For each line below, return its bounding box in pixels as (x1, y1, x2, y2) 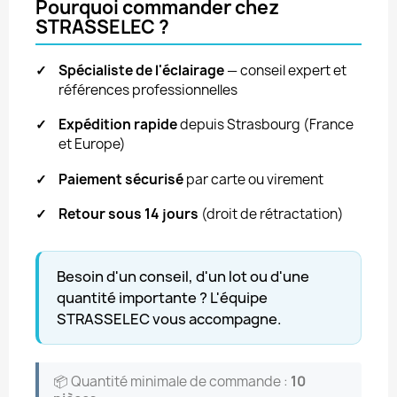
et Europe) (58, 135, 126, 154)
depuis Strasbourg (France (177, 115, 354, 135)
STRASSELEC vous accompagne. (57, 308, 282, 329)
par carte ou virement (183, 169, 323, 189)
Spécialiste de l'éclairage (58, 61, 224, 80)
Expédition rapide (58, 115, 177, 135)
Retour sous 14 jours (58, 204, 198, 223)
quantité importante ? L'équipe (57, 287, 268, 307)
